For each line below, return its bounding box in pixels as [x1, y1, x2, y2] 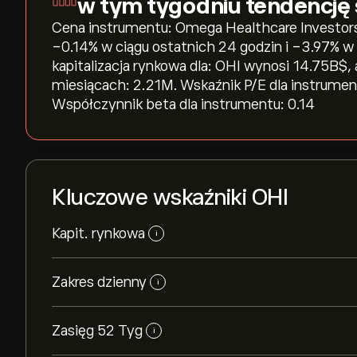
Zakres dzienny [52, 274, 147, 290]
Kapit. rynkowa [52, 226, 145, 241]
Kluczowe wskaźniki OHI [52, 185, 288, 210]
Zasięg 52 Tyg [52, 323, 143, 339]
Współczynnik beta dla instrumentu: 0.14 [52, 96, 315, 112]
